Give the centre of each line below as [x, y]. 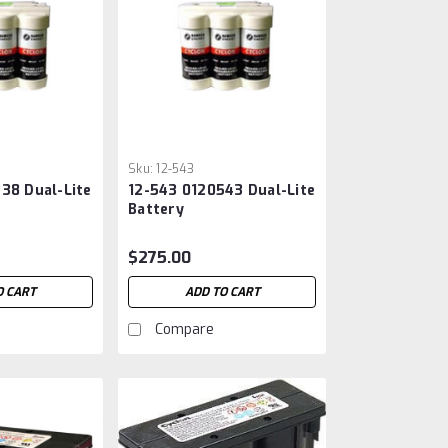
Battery [156, 209]
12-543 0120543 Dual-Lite [222, 190]
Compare [185, 329]
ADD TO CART [222, 291]
